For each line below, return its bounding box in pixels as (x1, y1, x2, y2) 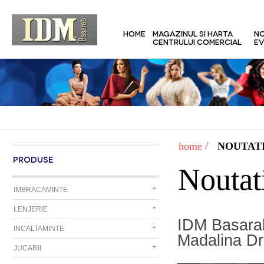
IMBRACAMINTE (14, 186, 68, 194)
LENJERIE (14, 205, 48, 213)
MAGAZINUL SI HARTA (153, 28, 233, 38)
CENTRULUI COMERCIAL (153, 37, 242, 46)
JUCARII (14, 244, 41, 252)
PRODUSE (13, 154, 54, 164)
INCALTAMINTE (14, 225, 64, 233)
